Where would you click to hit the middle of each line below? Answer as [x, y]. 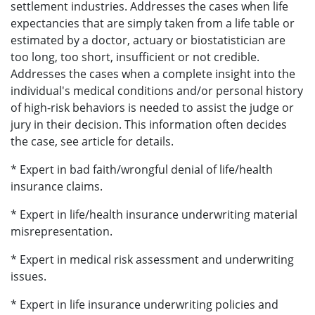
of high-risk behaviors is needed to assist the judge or [152, 108]
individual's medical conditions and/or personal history [157, 91]
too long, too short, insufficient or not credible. [135, 57]
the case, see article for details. [92, 142]
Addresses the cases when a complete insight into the [153, 74]
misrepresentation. [62, 232]
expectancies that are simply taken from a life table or [153, 24]
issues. [28, 277]
